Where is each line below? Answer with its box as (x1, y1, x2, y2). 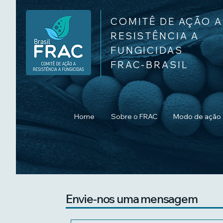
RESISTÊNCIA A (111, 30, 200, 42)
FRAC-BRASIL (111, 59, 189, 71)
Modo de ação (173, 112, 221, 121)
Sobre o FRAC (111, 112, 157, 121)
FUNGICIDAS (111, 44, 183, 56)
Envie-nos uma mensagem (66, 191, 198, 206)
